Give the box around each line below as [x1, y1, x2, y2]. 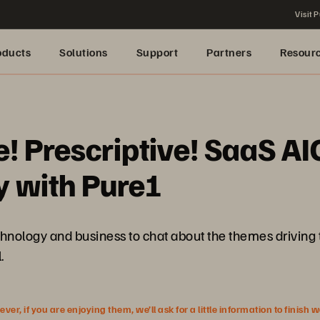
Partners [206, 45, 251, 59]
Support [136, 45, 178, 59]
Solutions [59, 45, 108, 59]
